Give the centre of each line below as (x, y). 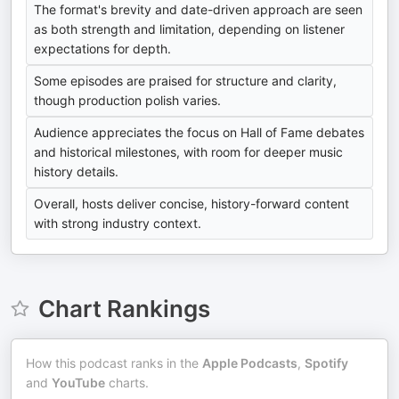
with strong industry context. (118, 224)
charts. (127, 383)
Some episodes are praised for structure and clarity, (185, 81)
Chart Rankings (124, 309)
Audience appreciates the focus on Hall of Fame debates (199, 133)
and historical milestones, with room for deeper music (188, 152)
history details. (76, 172)
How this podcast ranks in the (114, 363)
